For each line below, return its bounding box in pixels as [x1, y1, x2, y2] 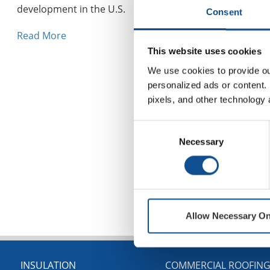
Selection [133, 136, 170, 147]
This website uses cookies [147, 46, 262, 57]
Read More [17, 29, 66, 43]
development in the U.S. [17, 2, 128, 16]
